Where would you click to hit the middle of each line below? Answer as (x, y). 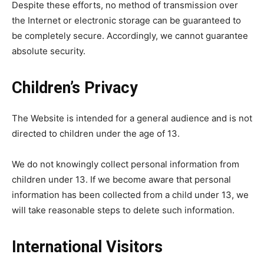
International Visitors (87, 247)
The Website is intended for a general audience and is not (132, 118)
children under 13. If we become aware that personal (121, 179)
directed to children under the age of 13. (96, 133)
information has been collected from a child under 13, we (130, 195)
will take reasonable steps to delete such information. (123, 210)
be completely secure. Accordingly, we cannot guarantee (130, 36)
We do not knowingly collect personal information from (126, 164)
